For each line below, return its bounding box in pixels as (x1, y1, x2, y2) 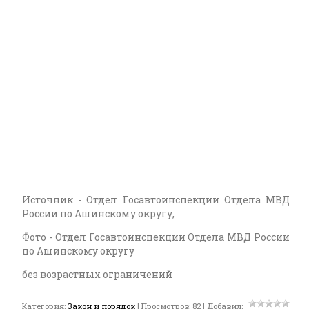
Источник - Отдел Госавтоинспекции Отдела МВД (22, 193, 290, 206)
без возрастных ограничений (22, 268, 175, 281)
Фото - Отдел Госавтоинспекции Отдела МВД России (22, 230, 290, 243)
